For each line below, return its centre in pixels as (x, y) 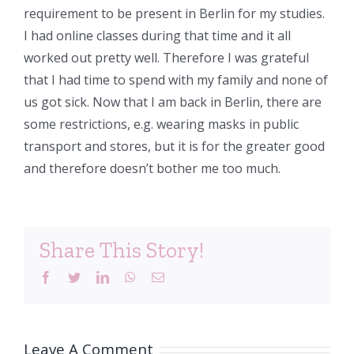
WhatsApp (162, 277)
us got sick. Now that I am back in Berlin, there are (173, 102)
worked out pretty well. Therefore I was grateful (166, 58)
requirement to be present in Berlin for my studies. (174, 13)
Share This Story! (122, 250)
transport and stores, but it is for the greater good (174, 146)
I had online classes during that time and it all (157, 36)
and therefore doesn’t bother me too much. (152, 168)
